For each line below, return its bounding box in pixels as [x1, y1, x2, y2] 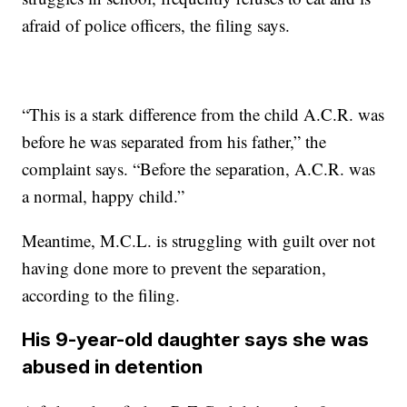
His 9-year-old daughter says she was [22, 328, 370, 351]
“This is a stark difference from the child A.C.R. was [22, 103, 385, 125]
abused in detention [22, 355, 203, 378]
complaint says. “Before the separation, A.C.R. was [22, 157, 376, 180]
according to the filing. [22, 283, 181, 306]
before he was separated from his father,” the [22, 130, 327, 153]
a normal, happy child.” [22, 184, 185, 207]
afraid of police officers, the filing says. [22, 14, 291, 36]
